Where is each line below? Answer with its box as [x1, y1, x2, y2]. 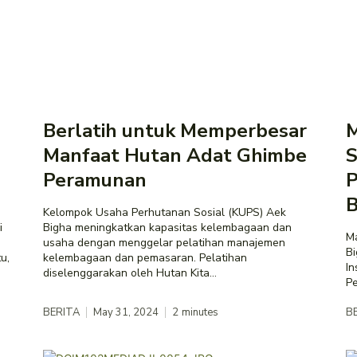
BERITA [43, 304, 80, 320]
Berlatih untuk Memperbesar [43, 117, 307, 143]
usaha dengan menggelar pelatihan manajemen [43, 234, 285, 250]
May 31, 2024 [93, 304, 159, 320]
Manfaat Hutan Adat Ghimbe [43, 142, 307, 168]
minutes [182, 304, 218, 320]
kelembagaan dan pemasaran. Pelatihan [43, 249, 247, 265]
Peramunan [43, 167, 147, 193]
